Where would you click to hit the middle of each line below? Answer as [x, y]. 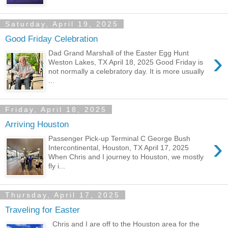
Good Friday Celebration [51, 38]
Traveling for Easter [42, 209]
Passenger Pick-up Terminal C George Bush [120, 139]
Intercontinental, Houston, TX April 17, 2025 [121, 148]
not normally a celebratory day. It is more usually [126, 72]
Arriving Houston [37, 124]
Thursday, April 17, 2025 [63, 195]
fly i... [57, 166]
